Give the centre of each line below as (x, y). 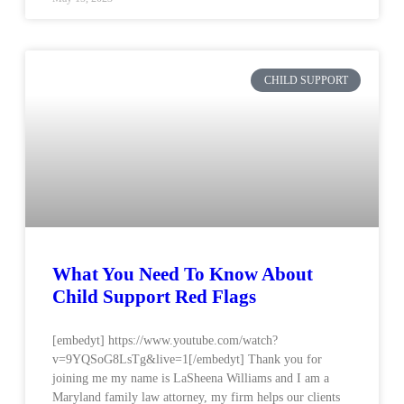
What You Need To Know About (183, 274)
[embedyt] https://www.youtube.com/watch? (165, 340)
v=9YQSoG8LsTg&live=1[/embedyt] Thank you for (187, 359)
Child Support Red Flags (154, 297)
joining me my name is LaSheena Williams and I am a (191, 378)
